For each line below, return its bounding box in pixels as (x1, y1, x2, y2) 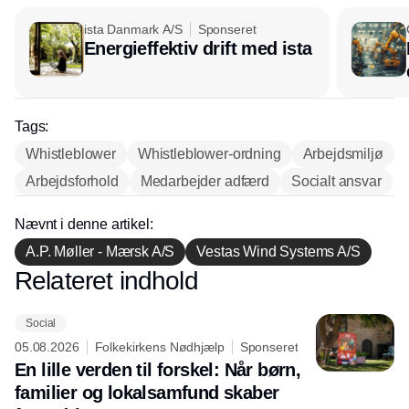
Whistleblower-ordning (137, 146, 281, 163)
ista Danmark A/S (84, 22, 183, 37)
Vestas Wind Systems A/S (196, 244, 361, 260)
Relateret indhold (15, 267, 198, 296)
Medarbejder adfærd (140, 173, 269, 190)
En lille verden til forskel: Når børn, (15, 360, 301, 381)
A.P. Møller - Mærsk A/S (26, 244, 175, 260)
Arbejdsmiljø (302, 146, 383, 163)
